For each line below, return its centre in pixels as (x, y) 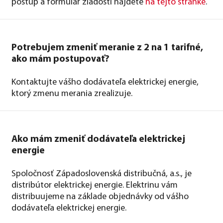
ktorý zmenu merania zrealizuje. (72, 94)
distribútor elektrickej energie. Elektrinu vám (95, 185)
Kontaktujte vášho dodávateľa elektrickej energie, (105, 82)
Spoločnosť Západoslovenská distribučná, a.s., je (102, 174)
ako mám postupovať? (60, 59)
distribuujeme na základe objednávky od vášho (100, 197)
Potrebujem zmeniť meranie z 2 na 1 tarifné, (107, 48)
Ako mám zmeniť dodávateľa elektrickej (98, 139)
